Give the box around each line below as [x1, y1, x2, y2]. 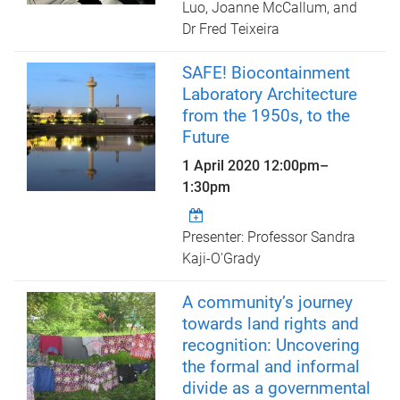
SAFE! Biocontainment [182, 62, 351, 84]
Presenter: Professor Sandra [182, 229, 356, 246]
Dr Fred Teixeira [182, 21, 280, 38]
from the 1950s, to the [182, 105, 351, 127]
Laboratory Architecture [182, 84, 358, 105]
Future [182, 127, 230, 148]
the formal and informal [182, 356, 361, 378]
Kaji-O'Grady [182, 250, 262, 268]
